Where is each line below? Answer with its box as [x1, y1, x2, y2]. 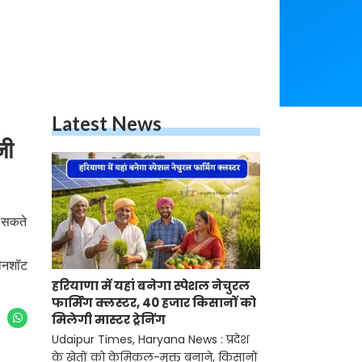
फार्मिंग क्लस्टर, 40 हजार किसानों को [52, 294, 256, 312]
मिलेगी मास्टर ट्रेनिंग [52, 311, 166, 329]
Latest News [52, 112, 162, 135]
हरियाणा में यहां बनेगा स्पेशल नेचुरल [52, 277, 250, 295]
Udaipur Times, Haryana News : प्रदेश [52, 331, 249, 348]
